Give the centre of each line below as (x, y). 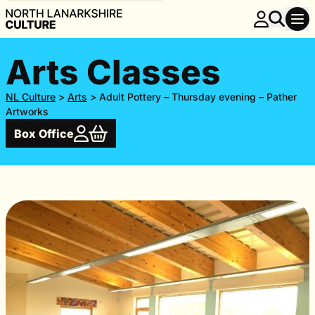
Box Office (44, 133)
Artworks (27, 111)
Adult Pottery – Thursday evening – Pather (198, 97)
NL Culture (31, 97)
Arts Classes (113, 72)
